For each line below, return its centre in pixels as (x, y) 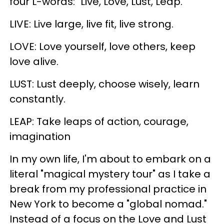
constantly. (38, 99)
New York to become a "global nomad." (108, 204)
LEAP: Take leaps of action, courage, (99, 121)
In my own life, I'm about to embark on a (110, 159)
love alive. (34, 61)
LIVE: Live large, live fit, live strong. (92, 24)
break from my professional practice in (108, 189)
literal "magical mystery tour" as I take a (110, 174)
